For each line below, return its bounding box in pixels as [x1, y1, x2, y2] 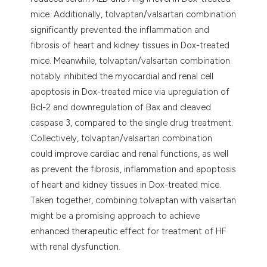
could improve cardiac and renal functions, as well [30, 148, 229, 159]
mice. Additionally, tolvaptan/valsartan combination [30, 8, 237, 20]
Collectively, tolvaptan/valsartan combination [30, 132, 213, 144]
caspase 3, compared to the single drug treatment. [30, 117, 234, 128]
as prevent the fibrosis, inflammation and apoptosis [30, 163, 237, 175]
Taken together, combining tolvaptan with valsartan [30, 194, 237, 206]
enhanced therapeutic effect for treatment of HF [30, 225, 227, 237]
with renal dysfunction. [30, 241, 121, 252]
